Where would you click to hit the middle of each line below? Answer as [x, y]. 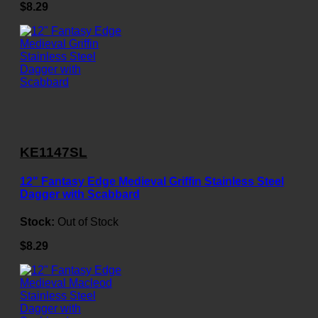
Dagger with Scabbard [80, 194]
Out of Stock [88, 222]
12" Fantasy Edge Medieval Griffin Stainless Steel [152, 182]
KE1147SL [54, 152]
